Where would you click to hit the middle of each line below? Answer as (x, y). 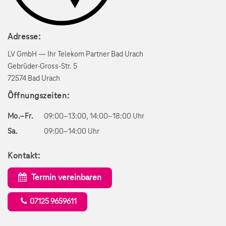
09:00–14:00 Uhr (72, 132)
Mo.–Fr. (21, 117)
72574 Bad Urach (34, 79)
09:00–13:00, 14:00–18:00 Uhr (94, 117)
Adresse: (24, 37)
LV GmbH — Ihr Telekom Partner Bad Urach (75, 55)
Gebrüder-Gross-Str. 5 (42, 67)
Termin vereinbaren (67, 178)
